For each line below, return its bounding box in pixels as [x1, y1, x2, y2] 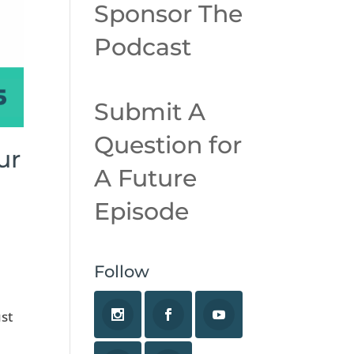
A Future [94, 163, 198, 193]
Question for [94, 130, 243, 160]
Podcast [94, 32, 192, 62]
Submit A [94, 96, 206, 126]
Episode [94, 196, 190, 226]
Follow [94, 261, 150, 281]
